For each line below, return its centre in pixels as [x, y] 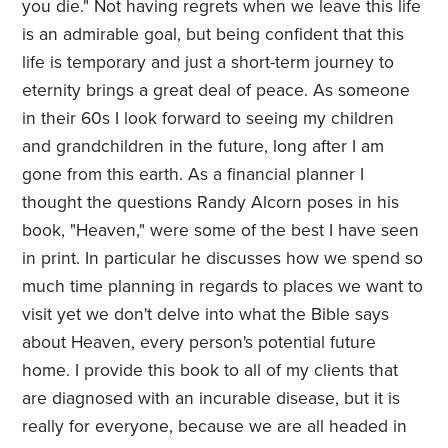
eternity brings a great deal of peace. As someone [216, 91]
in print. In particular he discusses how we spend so [223, 259]
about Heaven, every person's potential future [199, 343]
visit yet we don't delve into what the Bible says [206, 315]
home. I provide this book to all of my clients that [210, 371]
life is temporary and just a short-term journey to [208, 63]
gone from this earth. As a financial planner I [193, 175]
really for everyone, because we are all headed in [215, 427]
